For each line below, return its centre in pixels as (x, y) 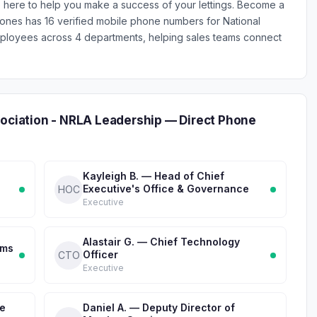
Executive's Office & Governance (166, 189)
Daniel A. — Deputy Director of (159, 307)
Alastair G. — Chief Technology (161, 242)
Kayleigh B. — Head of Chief (154, 176)
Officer (100, 254)
